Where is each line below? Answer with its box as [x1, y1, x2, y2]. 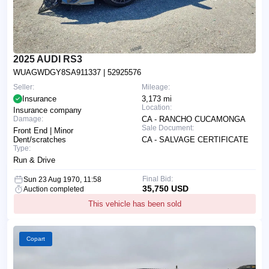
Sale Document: [142, 123, 194, 132]
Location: [142, 103, 172, 112]
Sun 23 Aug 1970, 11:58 [23, 175, 101, 184]
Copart [26, 235, 45, 242]
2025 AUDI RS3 [13, 53, 82, 64]
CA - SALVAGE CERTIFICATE [142, 134, 249, 144]
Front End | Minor [13, 125, 73, 135]
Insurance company [13, 105, 82, 115]
